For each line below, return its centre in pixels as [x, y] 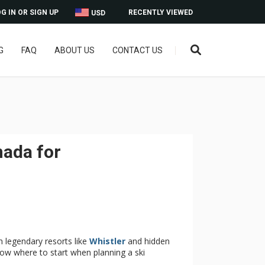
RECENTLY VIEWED [161, 12]
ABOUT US [74, 50]
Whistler [107, 241]
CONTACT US [137, 50]
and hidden [148, 241]
